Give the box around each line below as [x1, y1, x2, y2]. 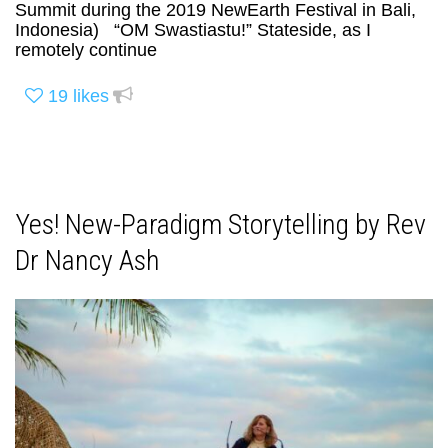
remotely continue [15, 40, 157, 61]
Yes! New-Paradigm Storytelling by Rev [15, 208, 426, 242]
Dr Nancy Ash [15, 244, 160, 278]
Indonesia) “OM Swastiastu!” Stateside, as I [15, 20, 371, 41]
